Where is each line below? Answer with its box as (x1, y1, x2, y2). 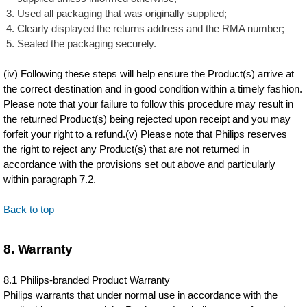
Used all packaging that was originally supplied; (17, 8, 228, 19)
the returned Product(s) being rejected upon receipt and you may (3, 113, 291, 125)
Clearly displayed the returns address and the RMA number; (17, 23, 285, 34)
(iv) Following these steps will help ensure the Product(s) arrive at (3, 68, 295, 79)
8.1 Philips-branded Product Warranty (3, 274, 171, 286)
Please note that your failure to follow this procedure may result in (3, 98, 294, 110)
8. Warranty (3, 242, 73, 256)
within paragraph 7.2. (3, 173, 97, 185)
